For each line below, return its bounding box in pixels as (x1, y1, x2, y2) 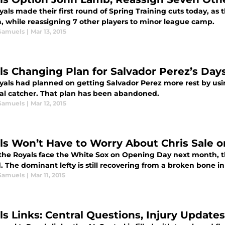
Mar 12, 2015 (31, 99, 66, 107)
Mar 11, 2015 (31, 171, 65, 179)
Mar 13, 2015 (31, 28, 66, 35)
